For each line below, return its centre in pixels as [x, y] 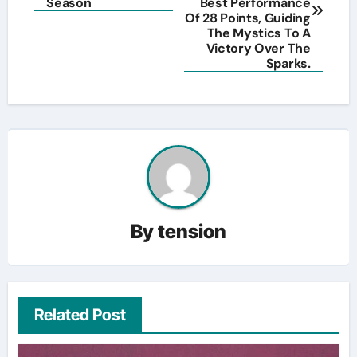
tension [192, 232]
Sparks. [288, 63]
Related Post [80, 315]
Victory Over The [258, 48]
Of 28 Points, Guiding [248, 18]
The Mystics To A [259, 33]
